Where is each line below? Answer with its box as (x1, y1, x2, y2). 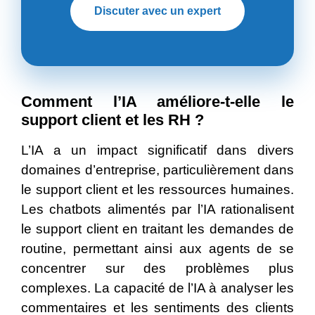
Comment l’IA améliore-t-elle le (21, 93, 294, 111)
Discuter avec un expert (94, 5, 221, 18)
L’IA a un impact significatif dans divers (21, 143, 294, 158)
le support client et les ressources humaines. (21, 182, 294, 198)
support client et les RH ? (21, 111, 204, 129)
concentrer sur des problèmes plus (21, 261, 294, 276)
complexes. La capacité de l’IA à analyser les (21, 281, 294, 296)
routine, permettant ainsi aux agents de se (21, 241, 294, 257)
